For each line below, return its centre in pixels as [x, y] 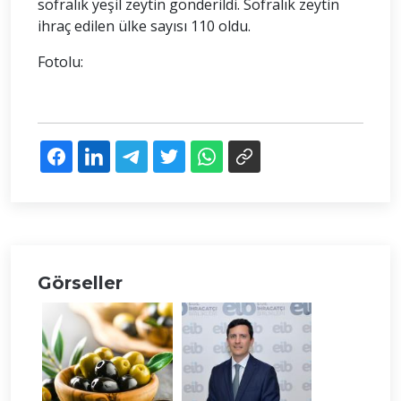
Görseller [80, 282]
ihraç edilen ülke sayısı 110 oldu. [144, 26]
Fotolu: [60, 61]
